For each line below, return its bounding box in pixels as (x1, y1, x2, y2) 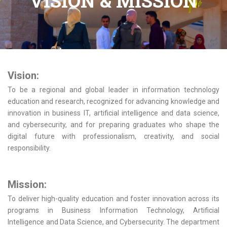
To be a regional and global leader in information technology (8, 86, 219, 94)
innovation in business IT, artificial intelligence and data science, (8, 109, 219, 117)
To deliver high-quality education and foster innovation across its (8, 195, 219, 203)
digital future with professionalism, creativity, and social (8, 132, 219, 140)
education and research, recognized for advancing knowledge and (8, 97, 219, 105)
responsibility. (8, 144, 51, 152)
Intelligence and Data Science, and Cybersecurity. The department (8, 218, 219, 226)
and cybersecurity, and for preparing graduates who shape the (8, 121, 219, 129)
